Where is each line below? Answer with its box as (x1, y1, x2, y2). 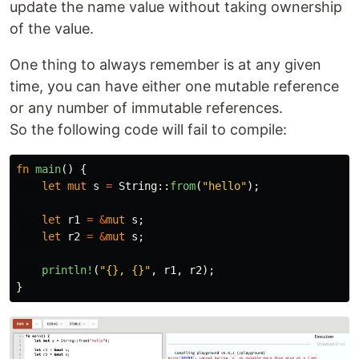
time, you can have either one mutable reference (10, 77, 339, 95)
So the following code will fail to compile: (10, 120, 287, 138)
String (119, 179, 157, 192)
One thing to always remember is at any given (10, 55, 321, 73)
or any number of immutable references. (10, 99, 283, 116)
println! (42, 263, 93, 276)
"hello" (202, 179, 247, 192)
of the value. (10, 19, 94, 37)
